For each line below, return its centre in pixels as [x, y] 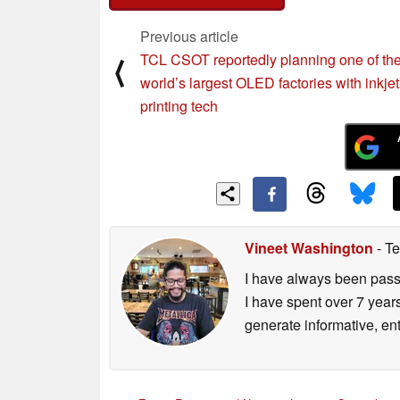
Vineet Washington [309, 247]
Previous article [189, 36]
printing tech [179, 105]
